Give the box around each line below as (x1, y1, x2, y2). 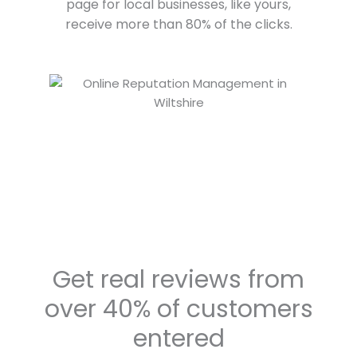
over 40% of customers (44, 292, 313, 327)
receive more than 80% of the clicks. (65, 15, 292, 34)
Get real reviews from (53, 263, 304, 297)
